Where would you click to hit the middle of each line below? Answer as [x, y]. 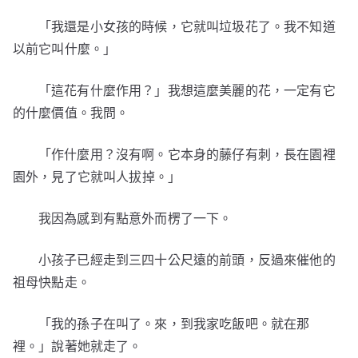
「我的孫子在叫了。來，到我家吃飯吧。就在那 [174, 324]
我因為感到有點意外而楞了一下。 [135, 218]
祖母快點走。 [52, 282]
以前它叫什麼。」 [65, 49]
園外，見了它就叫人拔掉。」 [97, 177]
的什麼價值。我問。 [71, 113]
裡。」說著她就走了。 [78, 346]
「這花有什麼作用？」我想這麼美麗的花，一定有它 [187, 90]
